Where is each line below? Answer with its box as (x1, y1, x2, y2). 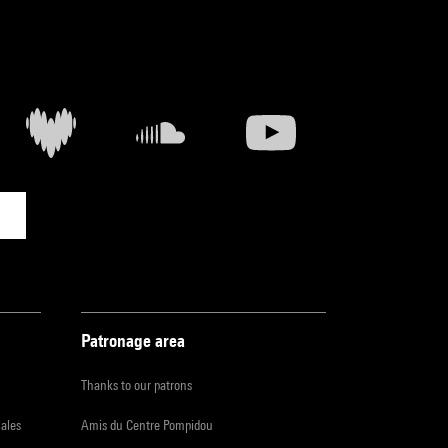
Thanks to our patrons (81, 377, 192, 394)
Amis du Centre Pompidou (81, 417, 213, 434)
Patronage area (81, 330, 185, 352)
